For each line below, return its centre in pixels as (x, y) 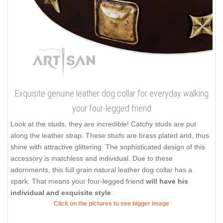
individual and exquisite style (62, 193)
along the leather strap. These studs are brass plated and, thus (110, 136)
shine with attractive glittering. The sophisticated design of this (108, 147)
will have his (167, 181)
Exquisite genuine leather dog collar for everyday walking (111, 94)
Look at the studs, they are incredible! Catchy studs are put (103, 124)
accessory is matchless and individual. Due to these (92, 159)
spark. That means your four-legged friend (78, 181)
